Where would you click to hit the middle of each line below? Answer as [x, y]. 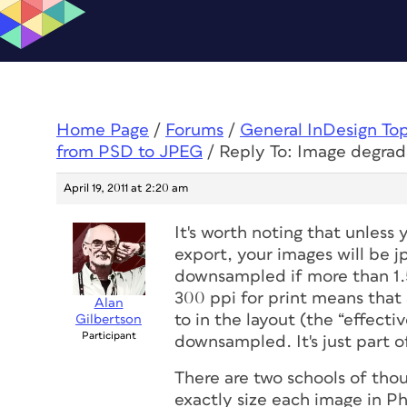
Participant [109, 336]
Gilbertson [109, 319]
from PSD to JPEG [129, 152]
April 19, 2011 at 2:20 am [126, 189]
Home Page [103, 130]
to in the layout [237, 320]
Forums [194, 130]
